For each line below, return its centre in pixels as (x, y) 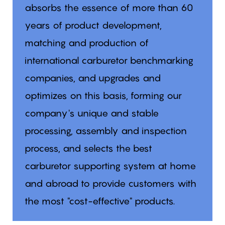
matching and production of (86, 42)
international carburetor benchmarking (109, 60)
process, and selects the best (88, 148)
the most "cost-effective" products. (99, 201)
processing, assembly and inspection (105, 130)
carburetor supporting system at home (110, 165)
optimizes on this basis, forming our (103, 95)
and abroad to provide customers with (110, 183)
